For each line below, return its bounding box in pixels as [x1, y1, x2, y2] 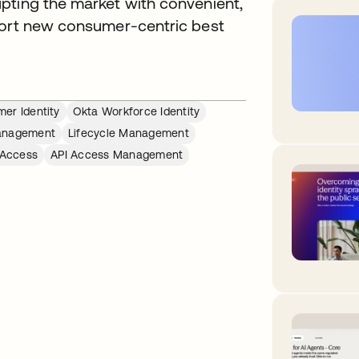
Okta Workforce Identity [72, 105, 200, 118]
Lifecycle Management [68, 127, 189, 139]
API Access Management [50, 148, 184, 161]
